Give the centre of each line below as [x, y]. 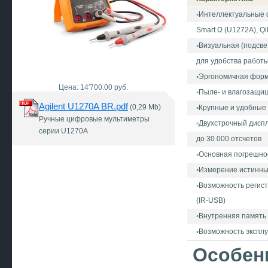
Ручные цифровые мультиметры [94, 119]
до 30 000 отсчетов [229, 139]
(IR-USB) [211, 200]
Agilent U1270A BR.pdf [83, 106]
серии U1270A [63, 131]
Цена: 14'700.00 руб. [93, 87]
